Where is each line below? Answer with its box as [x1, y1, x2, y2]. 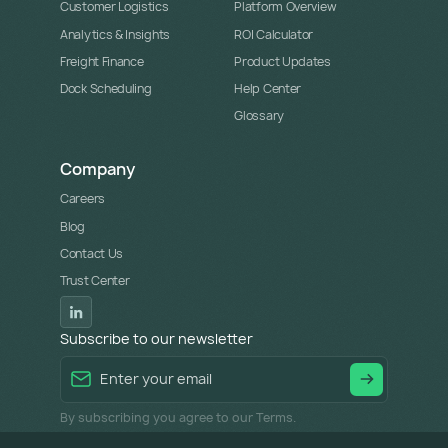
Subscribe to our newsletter [60, 329, 253, 349]
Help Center [234, 79, 302, 97]
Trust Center [60, 272, 130, 290]
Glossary [234, 107, 284, 125]
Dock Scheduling [60, 79, 152, 97]
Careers [60, 190, 105, 208]
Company [60, 158, 135, 181]
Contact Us [60, 244, 123, 262]
